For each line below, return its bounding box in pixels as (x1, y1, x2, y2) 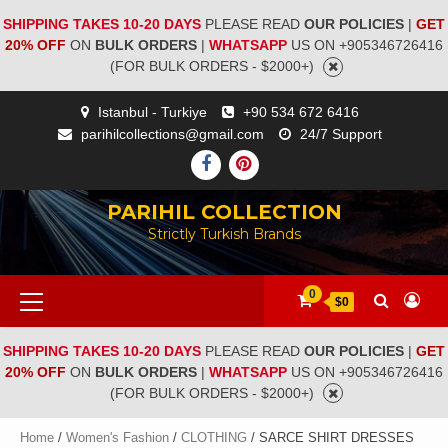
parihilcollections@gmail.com (80, 125, 264, 142)
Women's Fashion (66, 429, 169, 445)
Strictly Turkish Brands (147, 224, 301, 243)
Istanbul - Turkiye (97, 103, 207, 120)
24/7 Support (299, 125, 382, 142)
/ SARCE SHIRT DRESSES (247, 429, 414, 445)
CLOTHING (181, 429, 247, 445)
